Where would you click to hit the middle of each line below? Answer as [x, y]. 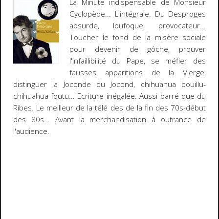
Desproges [187, 14]
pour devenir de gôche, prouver [138, 49]
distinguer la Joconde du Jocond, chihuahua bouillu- [109, 84]
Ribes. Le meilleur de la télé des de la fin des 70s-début [109, 108]
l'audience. [31, 131]
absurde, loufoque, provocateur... [138, 25]
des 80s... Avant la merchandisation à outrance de [109, 119]
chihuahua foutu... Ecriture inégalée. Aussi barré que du [109, 96]
